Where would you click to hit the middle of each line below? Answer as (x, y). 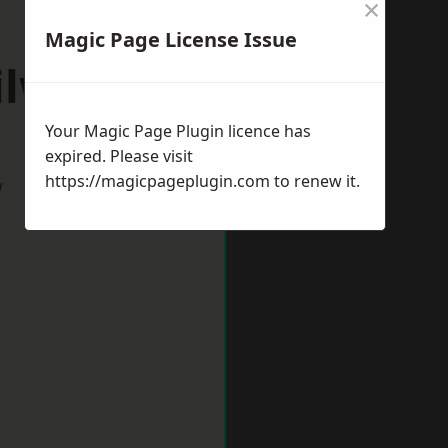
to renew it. (315, 181)
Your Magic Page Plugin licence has (178, 131)
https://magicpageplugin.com (157, 181)
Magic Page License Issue (171, 39)
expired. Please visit (119, 156)
